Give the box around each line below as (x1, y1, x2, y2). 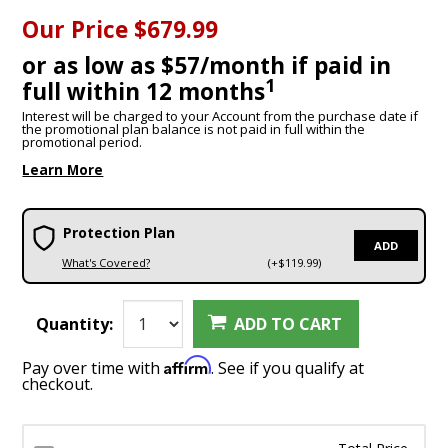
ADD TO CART (233, 313, 342, 335)
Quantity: (36, 313, 114, 335)
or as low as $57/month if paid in (22, 50, 392, 82)
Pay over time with (22, 357, 165, 380)
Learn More (22, 159, 104, 179)
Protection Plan (62, 223, 175, 243)
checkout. (22, 373, 94, 396)
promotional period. (22, 133, 143, 152)
